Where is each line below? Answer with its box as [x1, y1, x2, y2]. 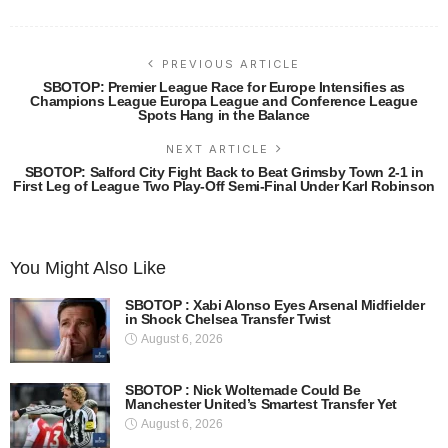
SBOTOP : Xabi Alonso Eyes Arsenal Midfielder [125, 296, 425, 313]
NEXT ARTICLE [165, 141, 269, 156]
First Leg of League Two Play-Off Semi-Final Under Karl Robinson [13, 177, 435, 194]
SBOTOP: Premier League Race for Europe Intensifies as [43, 78, 405, 95]
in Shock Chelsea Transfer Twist [125, 310, 331, 327]
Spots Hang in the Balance [138, 106, 310, 123]
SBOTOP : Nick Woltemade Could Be [125, 381, 361, 398]
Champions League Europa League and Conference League [30, 92, 418, 109]
